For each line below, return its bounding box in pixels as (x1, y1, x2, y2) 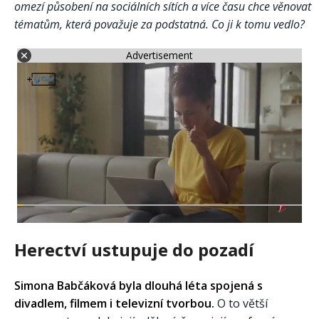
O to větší (214, 295, 268, 311)
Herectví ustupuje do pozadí (14, 237, 254, 261)
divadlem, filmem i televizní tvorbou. (14, 295, 214, 311)
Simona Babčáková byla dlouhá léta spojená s (14, 277, 263, 293)
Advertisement (126, 48, 193, 63)
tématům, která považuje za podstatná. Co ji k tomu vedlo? (14, 16, 305, 32)
